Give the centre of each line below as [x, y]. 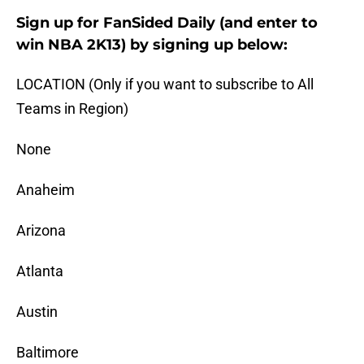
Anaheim [45, 190]
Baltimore [48, 353]
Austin [37, 312]
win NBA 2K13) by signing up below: [152, 45]
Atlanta [40, 271]
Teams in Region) [72, 109]
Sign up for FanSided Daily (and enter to [167, 23]
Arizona [41, 231]
